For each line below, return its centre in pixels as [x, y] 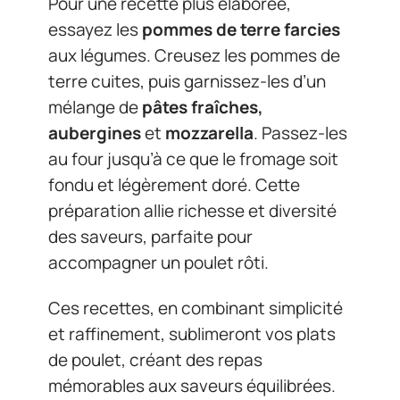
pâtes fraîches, [203, 107]
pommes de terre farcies [241, 29]
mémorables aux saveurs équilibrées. [192, 386]
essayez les [95, 29]
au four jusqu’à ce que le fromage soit [193, 158]
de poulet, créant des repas [155, 360]
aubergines [95, 133]
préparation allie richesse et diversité [192, 210]
